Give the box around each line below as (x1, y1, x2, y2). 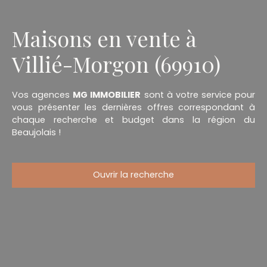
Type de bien (21, 229, 61, 238)
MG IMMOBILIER (73, 88, 141, 101)
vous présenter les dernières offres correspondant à (12, 101, 255, 113)
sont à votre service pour (141, 88, 255, 101)
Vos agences (12, 88, 73, 101)
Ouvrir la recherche (93, 169, 174, 181)
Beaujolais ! (12, 126, 61, 138)
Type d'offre (21, 193, 58, 202)
